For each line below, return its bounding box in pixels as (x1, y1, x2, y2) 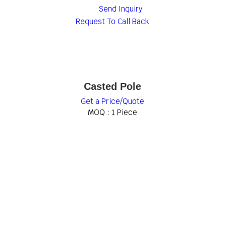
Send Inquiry (96, 4, 142, 14)
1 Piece (111, 107, 137, 117)
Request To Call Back (76, 17, 149, 26)
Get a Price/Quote (81, 96, 144, 106)
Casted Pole (84, 81, 141, 92)
